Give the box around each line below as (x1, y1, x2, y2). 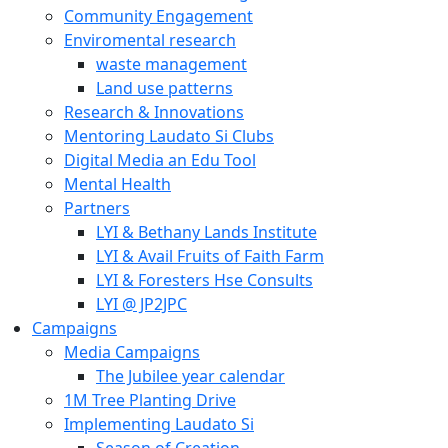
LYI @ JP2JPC (96, 293, 187, 315)
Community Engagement (64, 5, 253, 27)
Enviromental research (64, 29, 236, 51)
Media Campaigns (64, 341, 200, 363)
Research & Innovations (64, 101, 244, 123)
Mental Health (64, 173, 171, 195)
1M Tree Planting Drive (64, 389, 236, 411)
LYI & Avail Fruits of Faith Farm (96, 245, 324, 267)
